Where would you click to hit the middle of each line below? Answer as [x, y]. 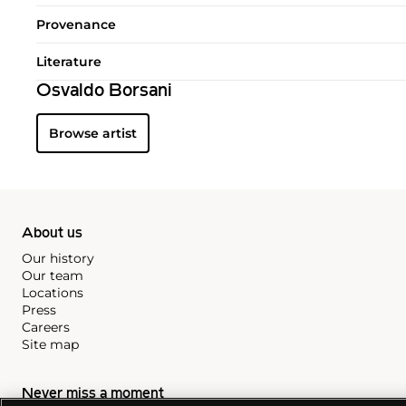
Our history [58, 258]
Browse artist [93, 133]
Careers [46, 327]
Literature [69, 61]
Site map [50, 344]
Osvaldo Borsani [104, 91]
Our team [53, 275]
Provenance [76, 24]
